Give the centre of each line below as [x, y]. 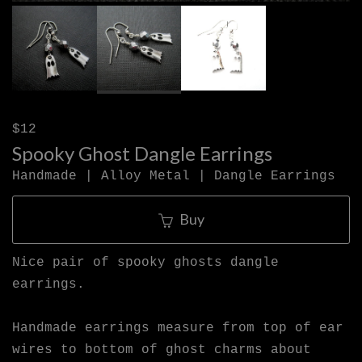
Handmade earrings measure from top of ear [178, 328]
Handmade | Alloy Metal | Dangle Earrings [174, 176]
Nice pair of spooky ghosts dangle [145, 262]
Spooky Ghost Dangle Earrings [142, 153]
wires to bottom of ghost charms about [162, 349]
